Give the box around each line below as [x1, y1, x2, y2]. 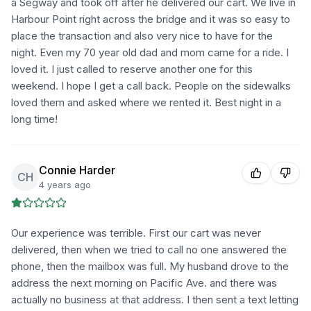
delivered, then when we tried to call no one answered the [11, 243, 287, 256]
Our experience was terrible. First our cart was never [11, 226, 261, 239]
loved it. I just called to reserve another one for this [11, 62, 253, 76]
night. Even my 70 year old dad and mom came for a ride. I [11, 46, 289, 59]
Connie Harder [39, 163, 115, 177]
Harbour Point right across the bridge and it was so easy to [11, 12, 290, 26]
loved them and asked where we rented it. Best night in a [11, 96, 281, 109]
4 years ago [39, 179, 91, 190]
